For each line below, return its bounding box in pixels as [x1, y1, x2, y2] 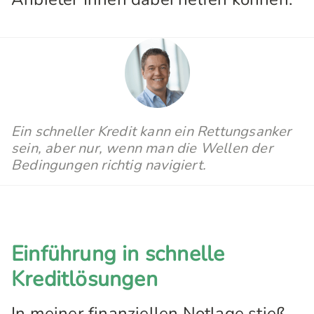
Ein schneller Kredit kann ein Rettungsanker [11, 122, 292, 141]
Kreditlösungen [11, 265, 158, 294]
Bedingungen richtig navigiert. [11, 156, 206, 175]
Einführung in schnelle [11, 240, 225, 268]
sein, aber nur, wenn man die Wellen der [11, 139, 273, 158]
